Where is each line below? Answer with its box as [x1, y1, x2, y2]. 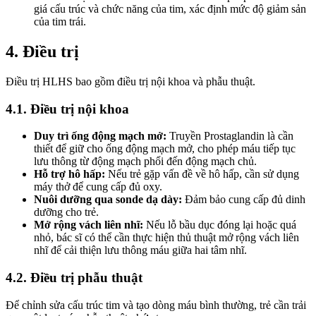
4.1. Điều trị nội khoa [6, 101, 129, 116]
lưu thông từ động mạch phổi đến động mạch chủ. [34, 155, 257, 168]
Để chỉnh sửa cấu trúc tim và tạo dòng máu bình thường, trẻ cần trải [6, 298, 306, 311]
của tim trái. [34, 16, 86, 28]
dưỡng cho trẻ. [34, 206, 99, 219]
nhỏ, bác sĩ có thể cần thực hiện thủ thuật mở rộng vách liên [34, 231, 299, 244]
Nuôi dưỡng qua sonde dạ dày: [34, 193, 182, 206]
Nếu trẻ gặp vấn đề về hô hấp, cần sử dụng [105, 168, 299, 181]
